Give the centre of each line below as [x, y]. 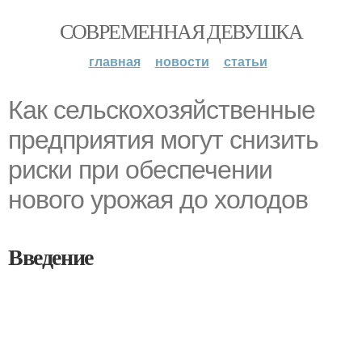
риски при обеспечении [140, 170]
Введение [51, 257]
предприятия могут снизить [163, 140]
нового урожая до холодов [158, 200]
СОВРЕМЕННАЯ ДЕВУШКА [181, 31]
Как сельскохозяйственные [162, 110]
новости [182, 61]
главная [114, 61]
